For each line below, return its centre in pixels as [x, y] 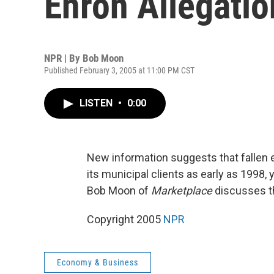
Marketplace [182, 191]
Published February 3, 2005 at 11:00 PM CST [119, 70]
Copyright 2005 [125, 219]
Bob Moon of [119, 191]
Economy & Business [98, 262]
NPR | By [63, 58]
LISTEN [97, 103]
